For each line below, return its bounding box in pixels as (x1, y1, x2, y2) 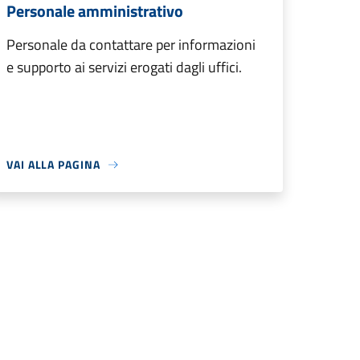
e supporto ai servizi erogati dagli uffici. (6, 56, 242, 78)
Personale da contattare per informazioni (6, 34, 256, 55)
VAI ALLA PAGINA (6, 156, 100, 173)
